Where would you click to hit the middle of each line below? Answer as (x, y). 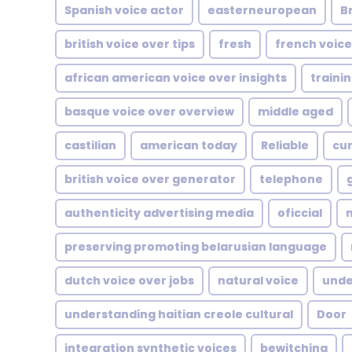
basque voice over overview (149, 112)
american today (189, 145)
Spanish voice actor (124, 10)
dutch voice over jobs (129, 280)
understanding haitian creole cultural (179, 314)
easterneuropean (262, 10)
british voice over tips (130, 44)
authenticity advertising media (159, 213)
